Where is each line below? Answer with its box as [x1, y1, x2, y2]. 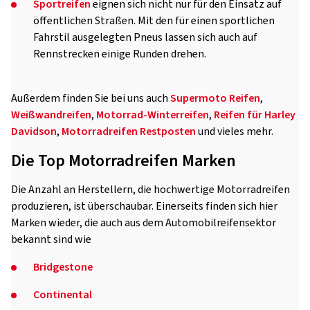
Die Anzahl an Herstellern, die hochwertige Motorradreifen [11, 182, 290, 198]
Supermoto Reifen [170, 91, 260, 107]
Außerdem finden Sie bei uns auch [11, 91, 170, 107]
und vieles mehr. [196, 124, 273, 140]
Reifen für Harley [214, 107, 295, 123]
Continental [33, 287, 92, 303]
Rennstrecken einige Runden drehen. [33, 46, 206, 62]
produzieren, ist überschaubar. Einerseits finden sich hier [11, 199, 277, 215]
